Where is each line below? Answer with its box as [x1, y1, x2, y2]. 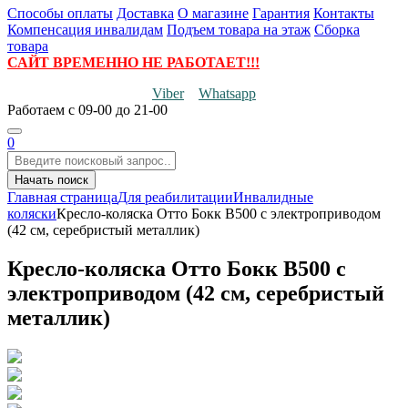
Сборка [314, 22, 360, 37]
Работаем [7, 102, 68, 117]
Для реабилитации [117, 189, 233, 205]
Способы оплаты [7, 5, 113, 21]
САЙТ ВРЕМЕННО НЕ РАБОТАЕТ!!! [7, 55, 260, 70]
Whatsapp [199, 86, 256, 101]
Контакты [313, 5, 374, 21]
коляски [7, 206, 56, 221]
